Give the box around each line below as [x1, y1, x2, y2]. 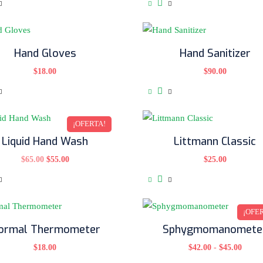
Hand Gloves [14, 46, 76, 60]
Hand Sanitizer [179, 46, 251, 60]
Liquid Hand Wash [2, 134, 89, 149]
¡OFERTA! [73, 119, 106, 128]
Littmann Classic [174, 134, 257, 149]
